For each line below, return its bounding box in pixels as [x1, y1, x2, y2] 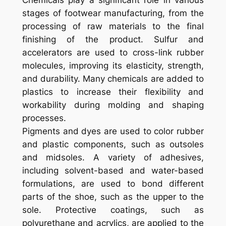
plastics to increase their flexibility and [22, 87, 204, 97]
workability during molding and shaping [22, 100, 204, 110]
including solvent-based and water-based [22, 165, 204, 176]
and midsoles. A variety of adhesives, [22, 152, 204, 163]
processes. [22, 113, 66, 124]
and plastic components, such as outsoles [22, 139, 204, 150]
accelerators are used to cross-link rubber [22, 47, 204, 58]
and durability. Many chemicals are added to [22, 74, 204, 84]
